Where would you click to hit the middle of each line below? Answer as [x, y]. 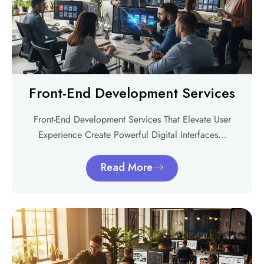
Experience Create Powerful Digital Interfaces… [132, 134]
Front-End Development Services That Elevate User [132, 119]
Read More [127, 167]
